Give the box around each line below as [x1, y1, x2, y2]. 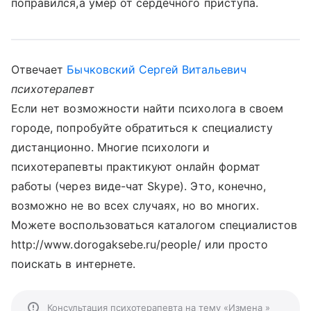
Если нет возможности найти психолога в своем [11, 101, 284, 115]
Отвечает [11, 62, 67, 76]
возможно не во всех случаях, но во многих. [11, 199, 260, 212]
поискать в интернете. [11, 257, 136, 271]
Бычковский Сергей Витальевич [67, 62, 246, 76]
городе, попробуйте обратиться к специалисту [11, 121, 274, 135]
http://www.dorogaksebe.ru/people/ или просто [11, 237, 269, 251]
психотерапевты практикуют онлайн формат [11, 160, 260, 174]
